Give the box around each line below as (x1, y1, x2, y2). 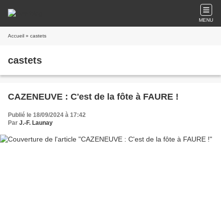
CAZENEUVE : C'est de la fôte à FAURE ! (8, 92, 179, 102)
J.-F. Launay (19, 119, 53, 126)
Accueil (8, 33, 24, 38)
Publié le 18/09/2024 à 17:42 (8, 111, 86, 118)
